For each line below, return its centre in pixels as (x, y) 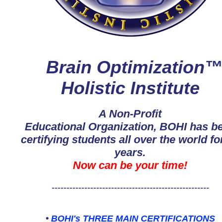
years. (130, 152)
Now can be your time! (130, 165)
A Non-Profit (130, 114)
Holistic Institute (130, 88)
